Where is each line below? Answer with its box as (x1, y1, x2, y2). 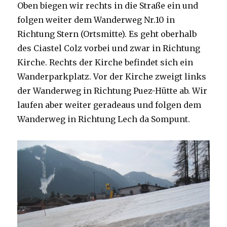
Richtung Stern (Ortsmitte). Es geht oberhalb (17, 29, 197, 40)
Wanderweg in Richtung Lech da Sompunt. (17, 114, 191, 125)
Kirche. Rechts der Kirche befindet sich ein (17, 57, 194, 68)
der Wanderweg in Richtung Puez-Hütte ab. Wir (17, 86, 208, 96)
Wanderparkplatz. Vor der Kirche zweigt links (17, 71, 207, 82)
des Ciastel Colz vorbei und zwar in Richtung (17, 43, 201, 54)
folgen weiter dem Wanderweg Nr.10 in (17, 15, 175, 25)
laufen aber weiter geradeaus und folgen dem (17, 100, 202, 110)
